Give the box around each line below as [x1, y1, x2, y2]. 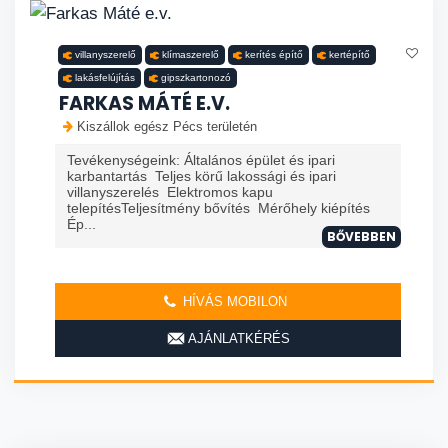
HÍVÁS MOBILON [179, 294, 287, 310]
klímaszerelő [162, 49, 219, 61]
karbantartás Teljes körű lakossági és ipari [67, 168, 336, 185]
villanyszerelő [75, 49, 136, 61]
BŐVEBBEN [327, 228, 396, 246]
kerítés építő [245, 49, 303, 61]
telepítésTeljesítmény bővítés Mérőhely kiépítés [67, 200, 374, 217]
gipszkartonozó [161, 72, 231, 84]
